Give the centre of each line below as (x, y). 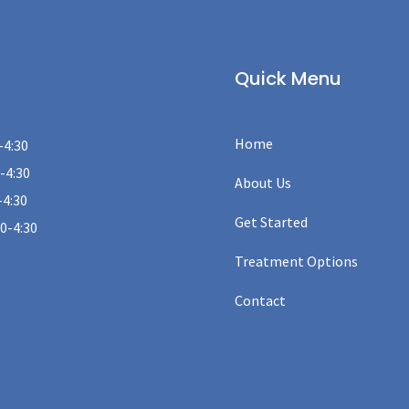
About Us (263, 183)
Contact (261, 301)
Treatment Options (297, 262)
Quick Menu (288, 78)
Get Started (272, 222)
